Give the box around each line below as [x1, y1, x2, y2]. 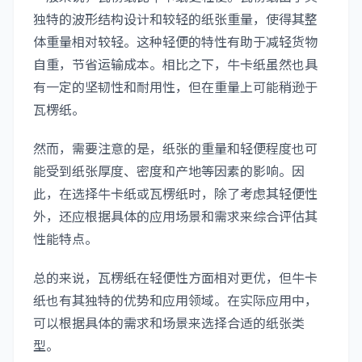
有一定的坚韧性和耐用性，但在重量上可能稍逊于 [33, 77, 318, 96]
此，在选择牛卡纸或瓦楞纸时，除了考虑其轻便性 [33, 183, 318, 203]
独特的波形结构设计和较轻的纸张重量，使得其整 [33, 9, 318, 28]
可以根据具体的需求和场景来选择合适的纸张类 [33, 313, 305, 332]
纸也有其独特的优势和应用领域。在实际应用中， [33, 290, 318, 309]
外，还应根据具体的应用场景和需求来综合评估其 [33, 206, 318, 225]
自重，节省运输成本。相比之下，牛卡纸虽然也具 [33, 54, 318, 74]
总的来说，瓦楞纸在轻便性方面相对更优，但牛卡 [33, 267, 318, 287]
